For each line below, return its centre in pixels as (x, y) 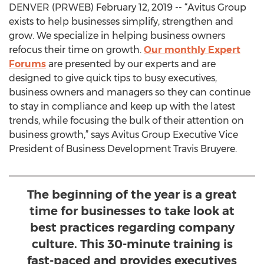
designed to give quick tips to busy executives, (113, 78)
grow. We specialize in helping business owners (117, 36)
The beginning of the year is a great (132, 194)
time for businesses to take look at (132, 211)
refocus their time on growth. (76, 50)
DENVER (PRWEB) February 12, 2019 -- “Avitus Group (128, 7)
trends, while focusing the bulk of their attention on (126, 121)
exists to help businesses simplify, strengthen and (121, 22)
